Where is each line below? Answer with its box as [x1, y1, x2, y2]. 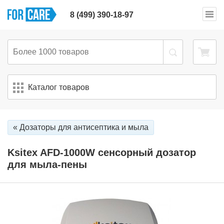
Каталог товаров [28, 83, 89, 91]
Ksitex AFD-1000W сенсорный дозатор [7, 146, 196, 158]
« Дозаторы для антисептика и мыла [13, 123, 148, 131]
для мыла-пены [7, 158, 87, 170]
